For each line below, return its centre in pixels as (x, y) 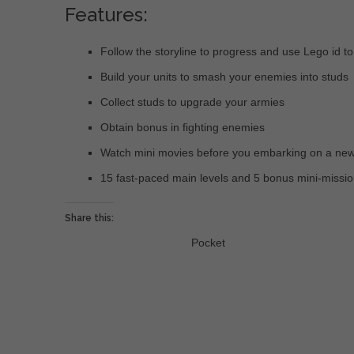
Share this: (89, 218)
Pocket (208, 243)
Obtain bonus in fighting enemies (183, 128)
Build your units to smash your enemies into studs (224, 77)
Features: (106, 15)
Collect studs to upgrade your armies (192, 102)
